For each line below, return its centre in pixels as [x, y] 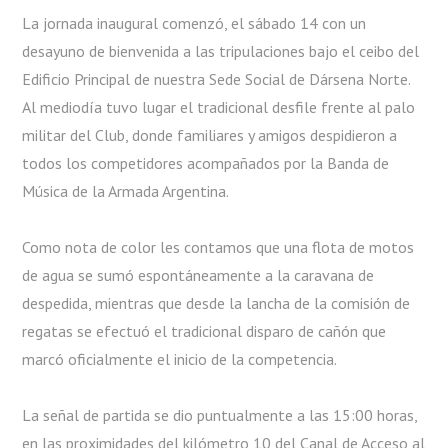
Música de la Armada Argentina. [126, 190]
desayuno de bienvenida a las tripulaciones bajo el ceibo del [221, 50]
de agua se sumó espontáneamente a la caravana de [198, 274]
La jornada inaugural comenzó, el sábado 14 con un [194, 22]
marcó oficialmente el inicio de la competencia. [180, 358]
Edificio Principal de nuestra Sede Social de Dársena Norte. [216, 78]
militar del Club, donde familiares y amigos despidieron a [210, 134]
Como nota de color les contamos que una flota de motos [218, 246]
